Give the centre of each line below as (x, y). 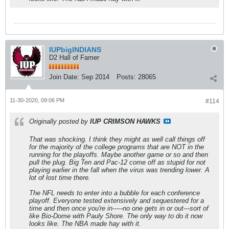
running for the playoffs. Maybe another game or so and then (119, 155)
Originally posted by (60, 121)
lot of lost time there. (60, 178)
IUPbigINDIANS (75, 50)
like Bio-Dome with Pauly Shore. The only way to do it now (116, 216)
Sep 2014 (95, 77)
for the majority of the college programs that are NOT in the (117, 147)
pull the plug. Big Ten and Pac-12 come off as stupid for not (117, 162)
